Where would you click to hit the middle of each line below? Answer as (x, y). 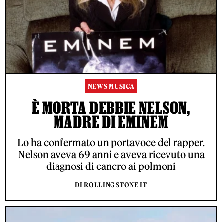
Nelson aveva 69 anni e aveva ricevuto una (111, 155)
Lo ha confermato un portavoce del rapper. (111, 143)
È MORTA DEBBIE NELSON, (111, 108)
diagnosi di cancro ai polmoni (111, 166)
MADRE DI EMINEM (111, 122)
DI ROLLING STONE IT (111, 185)
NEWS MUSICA (111, 87)
